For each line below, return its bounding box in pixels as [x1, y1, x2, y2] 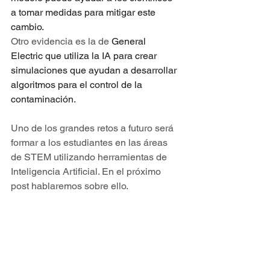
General [111, 35, 148, 47]
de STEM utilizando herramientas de [11, 151, 169, 163]
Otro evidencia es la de [11, 35, 111, 47]
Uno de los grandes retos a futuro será [11, 122, 176, 134]
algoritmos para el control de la [11, 78, 145, 90]
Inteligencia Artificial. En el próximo [11, 165, 163, 177]
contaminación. [11, 93, 76, 105]
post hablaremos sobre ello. [11, 180, 128, 192]
